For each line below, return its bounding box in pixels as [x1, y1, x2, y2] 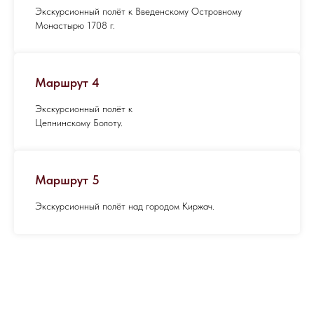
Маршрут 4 [35, 75, 100, 90]
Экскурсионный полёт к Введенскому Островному [35, 6, 242, 18]
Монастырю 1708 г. [35, 20, 115, 32]
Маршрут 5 [35, 172, 100, 188]
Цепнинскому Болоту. [35, 117, 123, 129]
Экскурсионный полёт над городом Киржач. [35, 200, 214, 212]
